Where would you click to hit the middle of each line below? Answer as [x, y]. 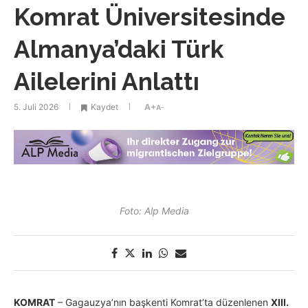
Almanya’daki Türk [119, 49]
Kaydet [104, 107]
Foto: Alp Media [154, 211]
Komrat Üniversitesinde [150, 17]
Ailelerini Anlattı [107, 82]
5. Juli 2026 [36, 107]
